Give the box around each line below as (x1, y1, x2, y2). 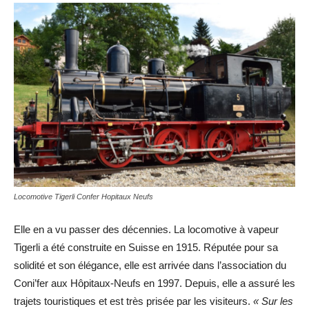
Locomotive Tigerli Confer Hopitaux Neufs (14, 192, 153, 201)
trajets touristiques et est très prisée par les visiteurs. (14, 295, 253, 307)
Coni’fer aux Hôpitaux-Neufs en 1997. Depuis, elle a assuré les (14, 277, 295, 289)
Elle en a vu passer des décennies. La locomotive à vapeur (14, 223, 279, 235)
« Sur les (253, 295, 293, 307)
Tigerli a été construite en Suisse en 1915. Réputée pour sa (14, 241, 278, 253)
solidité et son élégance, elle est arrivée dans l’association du (14, 259, 286, 271)
